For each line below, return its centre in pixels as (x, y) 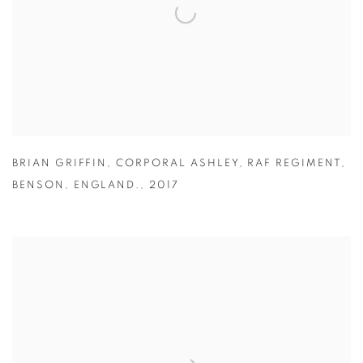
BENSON (38, 186)
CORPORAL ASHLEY (177, 164)
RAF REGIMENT (294, 164)
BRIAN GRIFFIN (60, 164)
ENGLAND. (107, 186)
